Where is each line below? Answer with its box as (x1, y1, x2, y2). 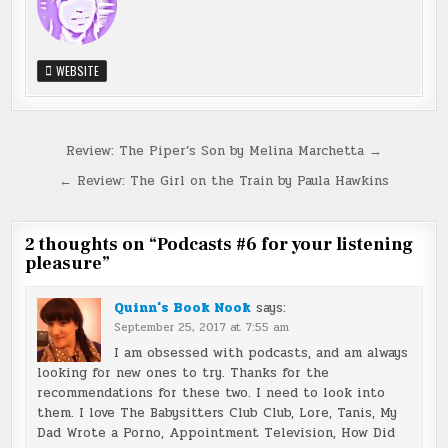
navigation (10, 164, 150, 201)
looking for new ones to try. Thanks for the (36, 363, 329, 384)
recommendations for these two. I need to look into (36, 383, 385, 404)
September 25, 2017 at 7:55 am (113, 317, 289, 336)
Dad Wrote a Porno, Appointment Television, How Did (36, 423, 395, 444)
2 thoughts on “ (25, 233, 158, 257)
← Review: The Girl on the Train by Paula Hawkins (59, 171, 389, 192)
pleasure (25, 252, 103, 276)
